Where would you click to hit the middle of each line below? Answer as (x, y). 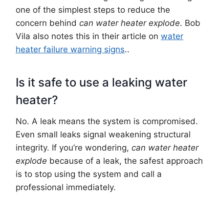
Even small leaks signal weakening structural (103, 134)
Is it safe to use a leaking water (101, 82)
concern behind (47, 23)
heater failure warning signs (70, 49)
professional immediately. (66, 187)
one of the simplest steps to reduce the (93, 10)
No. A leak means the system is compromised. (107, 121)
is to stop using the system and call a (89, 174)
